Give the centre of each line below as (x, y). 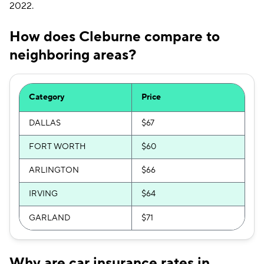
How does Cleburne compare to (115, 37)
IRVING (43, 194)
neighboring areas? (73, 55)
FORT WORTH (57, 147)
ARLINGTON (54, 170)
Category (47, 97)
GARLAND (49, 218)
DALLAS (45, 123)
